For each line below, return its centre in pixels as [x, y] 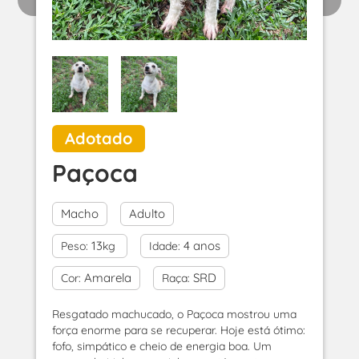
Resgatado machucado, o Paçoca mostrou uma [174, 314]
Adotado [98, 138]
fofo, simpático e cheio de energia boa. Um [161, 346]
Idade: [164, 246]
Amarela [107, 278]
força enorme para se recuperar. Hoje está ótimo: [178, 330]
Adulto [147, 214]
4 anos [202, 246]
